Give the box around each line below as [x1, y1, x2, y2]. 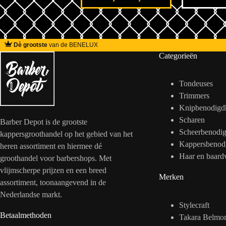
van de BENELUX [47, 41, 98, 49]
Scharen [179, 116, 205, 125]
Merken [158, 173, 184, 182]
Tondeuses [179, 79, 213, 88]
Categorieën [158, 51, 197, 60]
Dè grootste [14, 41, 47, 49]
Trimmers [179, 91, 209, 100]
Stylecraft [179, 201, 209, 210]
